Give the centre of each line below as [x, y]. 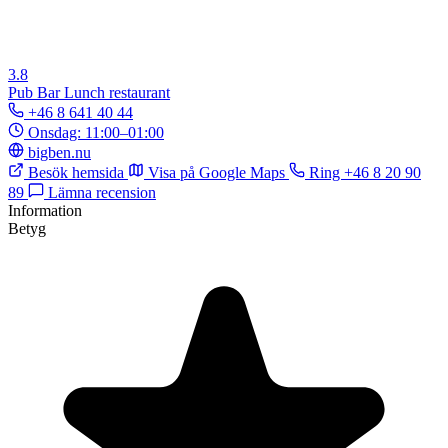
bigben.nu [59, 152]
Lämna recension [100, 192]
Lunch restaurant [117, 92]
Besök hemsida [76, 172]
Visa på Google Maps [216, 172]
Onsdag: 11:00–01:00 [96, 132]
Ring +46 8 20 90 [363, 172]
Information [45, 210]
